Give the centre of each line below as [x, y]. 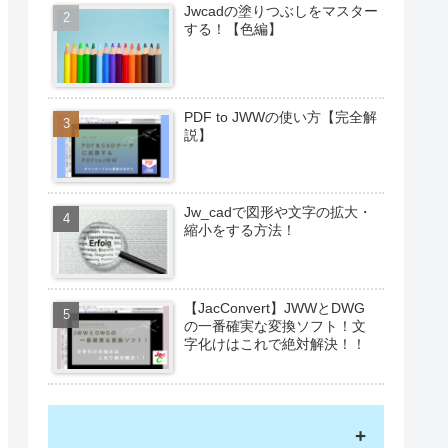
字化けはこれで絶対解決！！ [275, 343]
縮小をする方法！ [240, 230]
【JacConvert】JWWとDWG [275, 307]
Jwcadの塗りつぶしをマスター [281, 10]
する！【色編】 [233, 28]
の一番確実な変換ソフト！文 [275, 325]
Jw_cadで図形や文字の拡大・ [278, 212]
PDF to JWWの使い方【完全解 [281, 116]
